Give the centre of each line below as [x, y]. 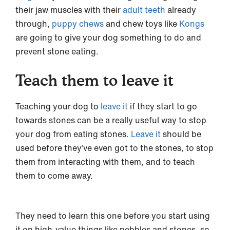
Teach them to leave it [94, 80]
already [181, 9]
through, [34, 23]
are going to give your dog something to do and [108, 37]
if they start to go [162, 106]
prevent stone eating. [57, 51]
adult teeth [144, 9]
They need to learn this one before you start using [113, 215]
